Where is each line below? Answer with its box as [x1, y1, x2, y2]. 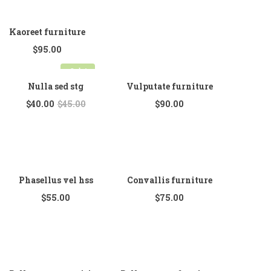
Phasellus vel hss [18, 174, 93, 186]
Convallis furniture [126, 174, 212, 186]
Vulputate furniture [126, 80, 213, 92]
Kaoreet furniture [9, 26, 85, 38]
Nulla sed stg [28, 80, 83, 92]
